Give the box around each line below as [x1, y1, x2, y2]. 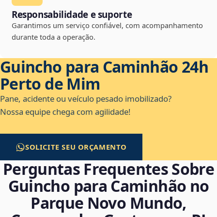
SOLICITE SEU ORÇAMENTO [25, 142, 127, 152]
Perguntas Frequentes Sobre [2, 158, 215, 180]
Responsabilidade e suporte [12, 8, 132, 21]
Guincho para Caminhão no [8, 175, 209, 197]
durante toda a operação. [12, 32, 95, 42]
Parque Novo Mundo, [31, 192, 186, 214]
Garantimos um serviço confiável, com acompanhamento [12, 20, 203, 31]
